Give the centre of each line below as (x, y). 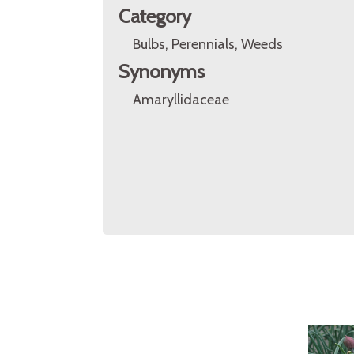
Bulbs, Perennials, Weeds (208, 44)
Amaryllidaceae (181, 100)
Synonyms (162, 72)
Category (155, 16)
